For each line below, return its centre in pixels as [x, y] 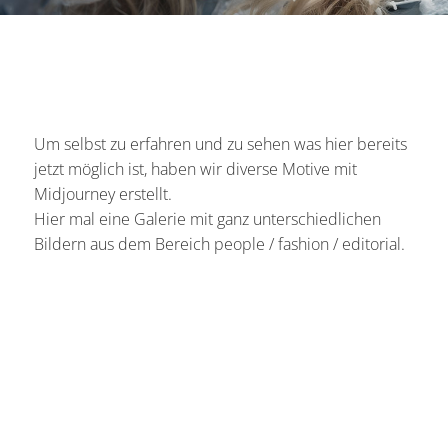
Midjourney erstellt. [103, 194]
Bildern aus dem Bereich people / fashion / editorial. [219, 244]
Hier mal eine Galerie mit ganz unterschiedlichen [207, 219]
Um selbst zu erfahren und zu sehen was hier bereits [220, 144]
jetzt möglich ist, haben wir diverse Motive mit [195, 169]
